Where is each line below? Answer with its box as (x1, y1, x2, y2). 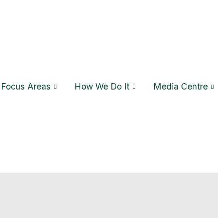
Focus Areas (1, 81, 51, 91)
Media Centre (153, 81, 208, 91)
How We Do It (74, 81, 130, 91)
